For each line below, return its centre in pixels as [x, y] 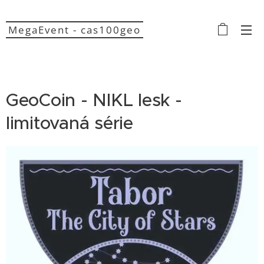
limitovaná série [70, 123]
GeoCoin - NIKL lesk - [94, 100]
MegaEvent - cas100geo [74, 29]
